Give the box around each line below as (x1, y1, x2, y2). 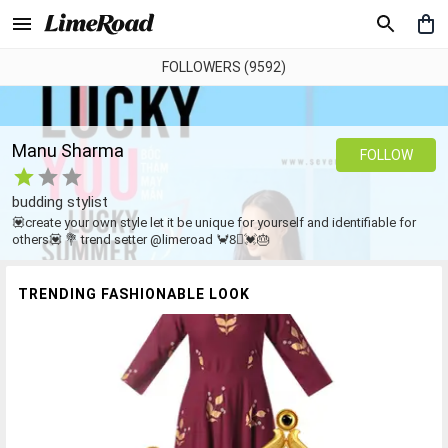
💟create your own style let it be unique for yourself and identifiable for (12, 214, 416, 230)
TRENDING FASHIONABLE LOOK (18, 286, 251, 303)
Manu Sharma (12, 139, 124, 161)
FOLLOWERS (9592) (162, 59, 286, 75)
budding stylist (12, 192, 108, 211)
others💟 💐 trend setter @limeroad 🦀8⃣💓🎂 (12, 231, 270, 247)
